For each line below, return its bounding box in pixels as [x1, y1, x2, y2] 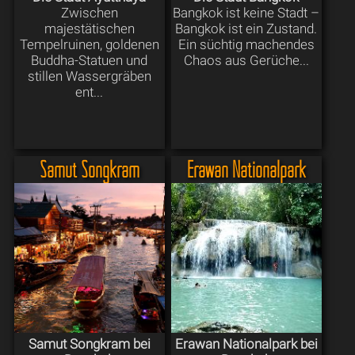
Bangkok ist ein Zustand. [175, 20, 318, 36]
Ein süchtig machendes [177, 36, 315, 52]
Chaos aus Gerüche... [183, 52, 309, 68]
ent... [75, 83, 104, 100]
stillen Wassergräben [27, 67, 151, 84]
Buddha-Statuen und [31, 52, 148, 68]
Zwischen [60, 4, 118, 21]
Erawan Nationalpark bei [174, 336, 318, 353]
